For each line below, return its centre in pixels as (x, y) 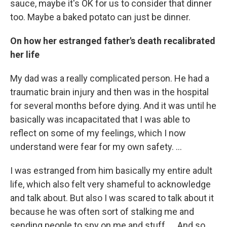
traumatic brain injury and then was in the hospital (109, 92)
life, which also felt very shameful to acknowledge (110, 184)
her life (25, 54)
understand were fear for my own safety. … (96, 147)
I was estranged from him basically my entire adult (111, 171)
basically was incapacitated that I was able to (100, 119)
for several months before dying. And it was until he (113, 106)
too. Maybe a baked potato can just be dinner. (100, 17)
